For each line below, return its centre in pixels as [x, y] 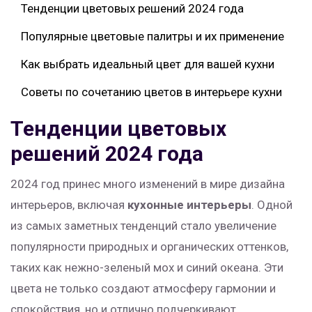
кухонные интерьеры [189, 205]
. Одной [272, 205]
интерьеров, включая [69, 205]
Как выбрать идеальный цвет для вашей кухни [148, 64]
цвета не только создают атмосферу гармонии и [143, 289]
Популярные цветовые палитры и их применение [153, 37]
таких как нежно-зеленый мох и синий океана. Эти [147, 268]
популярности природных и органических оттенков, [149, 247]
